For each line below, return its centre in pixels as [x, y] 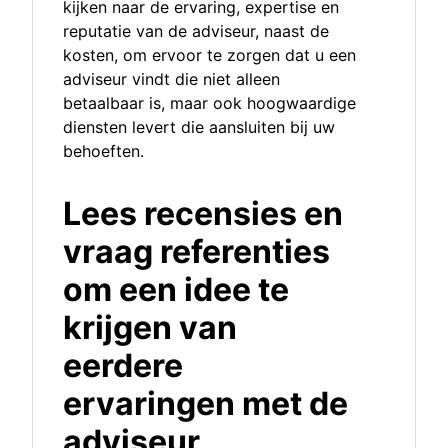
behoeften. [103, 151]
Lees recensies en [203, 214]
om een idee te [176, 290]
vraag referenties [196, 252]
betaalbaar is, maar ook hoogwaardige [209, 103]
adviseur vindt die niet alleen [171, 79]
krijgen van [150, 328]
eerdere [123, 366]
